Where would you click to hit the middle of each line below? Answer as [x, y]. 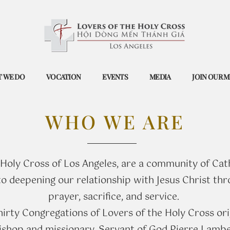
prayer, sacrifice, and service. [115, 197]
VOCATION [63, 77]
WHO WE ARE [115, 121]
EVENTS [115, 77]
